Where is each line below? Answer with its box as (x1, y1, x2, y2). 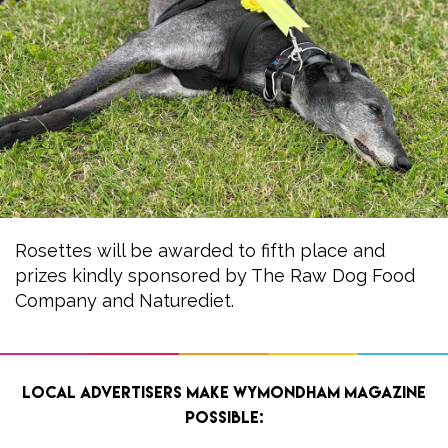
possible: (184, 406, 264, 427)
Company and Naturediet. (15, 290, 234, 311)
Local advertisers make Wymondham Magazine (22, 381, 426, 402)
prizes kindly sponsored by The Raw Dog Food (15, 265, 415, 286)
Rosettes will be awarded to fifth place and (15, 240, 385, 261)
